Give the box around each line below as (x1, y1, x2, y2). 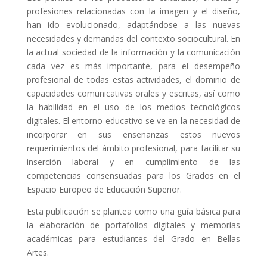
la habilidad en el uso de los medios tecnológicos (26, 101, 241, 113)
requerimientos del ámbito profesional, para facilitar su (26, 142, 241, 154)
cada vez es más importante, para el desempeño (26, 60, 241, 72)
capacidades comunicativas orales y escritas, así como (26, 88, 241, 99)
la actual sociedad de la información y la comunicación (26, 46, 241, 58)
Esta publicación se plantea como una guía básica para (26, 206, 241, 217)
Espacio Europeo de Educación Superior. (26, 184, 182, 195)
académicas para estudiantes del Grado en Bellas (26, 233, 241, 244)
